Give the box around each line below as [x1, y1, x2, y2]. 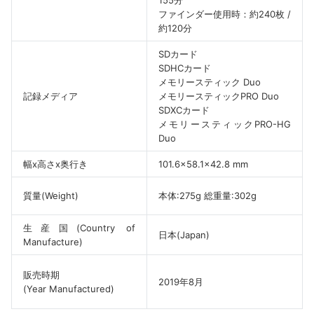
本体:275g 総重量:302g [158, 189, 257, 201]
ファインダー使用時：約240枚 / [158, 8, 291, 20]
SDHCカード [158, 62, 211, 74]
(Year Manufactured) [23, 282, 114, 294]
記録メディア [23, 90, 78, 102]
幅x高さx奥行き [23, 158, 88, 170]
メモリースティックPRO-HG [158, 118, 291, 130]
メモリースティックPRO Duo [158, 90, 279, 102]
